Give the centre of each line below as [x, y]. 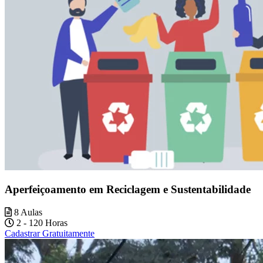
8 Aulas [27, 212]
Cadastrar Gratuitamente [50, 233]
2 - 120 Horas [41, 222]
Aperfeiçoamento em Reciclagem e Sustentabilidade [128, 190]
